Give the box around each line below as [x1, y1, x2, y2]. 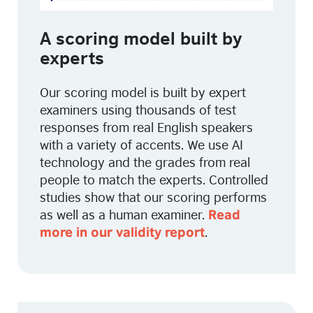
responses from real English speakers [40, 117, 253, 136]
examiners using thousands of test [40, 100, 236, 119]
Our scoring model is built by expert [40, 82, 246, 101]
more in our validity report [40, 224, 205, 240]
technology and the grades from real [40, 152, 250, 171]
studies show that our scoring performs [40, 187, 267, 206]
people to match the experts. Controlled [40, 170, 268, 189]
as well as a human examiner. [40, 205, 208, 224]
